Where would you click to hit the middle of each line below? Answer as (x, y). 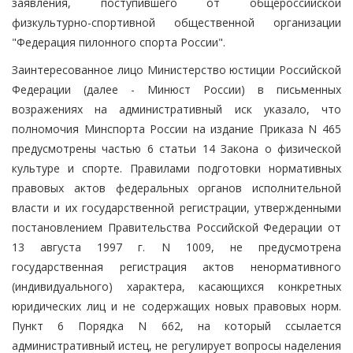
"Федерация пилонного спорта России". (119, 42)
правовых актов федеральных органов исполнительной (176, 188)
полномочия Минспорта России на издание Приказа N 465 (176, 128)
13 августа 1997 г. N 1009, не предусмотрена (176, 247)
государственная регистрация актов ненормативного (176, 266)
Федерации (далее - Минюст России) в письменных (176, 89)
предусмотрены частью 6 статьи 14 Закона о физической (176, 148)
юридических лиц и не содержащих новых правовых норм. (176, 306)
